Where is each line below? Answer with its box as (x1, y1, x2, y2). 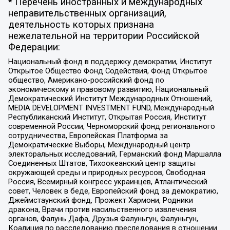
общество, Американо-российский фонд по (8, 75, 164, 85)
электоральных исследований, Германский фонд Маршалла (8, 149, 221, 159)
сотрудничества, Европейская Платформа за (8, 130, 168, 140)
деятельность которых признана (8, 19, 154, 31)
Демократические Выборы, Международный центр (8, 140, 190, 149)
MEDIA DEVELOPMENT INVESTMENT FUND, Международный (8, 103, 214, 112)
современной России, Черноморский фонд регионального (8, 121, 215, 131)
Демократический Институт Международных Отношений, (8, 93, 212, 103)
